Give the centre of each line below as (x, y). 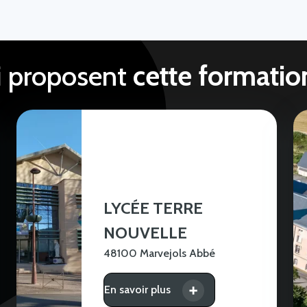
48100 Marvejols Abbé (160, 254)
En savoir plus (138, 290)
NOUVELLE (146, 233)
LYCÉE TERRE (153, 208)
